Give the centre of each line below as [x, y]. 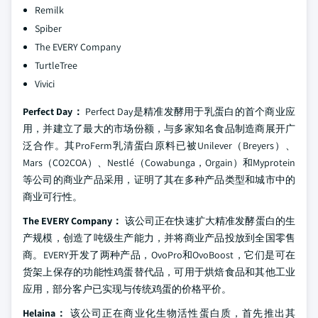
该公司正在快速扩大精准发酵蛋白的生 [209, 221]
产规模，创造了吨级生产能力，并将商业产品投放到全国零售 [159, 238]
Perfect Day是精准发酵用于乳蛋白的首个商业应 [189, 111]
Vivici [45, 84]
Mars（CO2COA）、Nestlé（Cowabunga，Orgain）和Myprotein [159, 163]
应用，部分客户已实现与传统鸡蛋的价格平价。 [127, 289]
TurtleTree [56, 65]
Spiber [48, 28]
